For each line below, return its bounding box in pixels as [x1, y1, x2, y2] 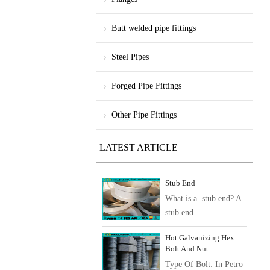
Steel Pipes [111, 52, 149, 61]
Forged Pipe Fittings [111, 81, 181, 90]
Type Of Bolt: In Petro [165, 260, 243, 269]
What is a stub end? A [165, 194, 241, 203]
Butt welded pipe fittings [111, 24, 196, 33]
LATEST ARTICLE [99, 142, 178, 152]
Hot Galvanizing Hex [165, 233, 234, 242]
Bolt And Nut [165, 244, 209, 253]
